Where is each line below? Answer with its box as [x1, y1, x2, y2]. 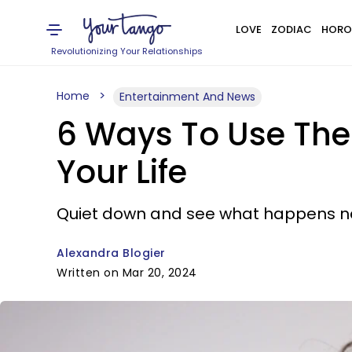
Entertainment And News [119, 89, 255, 104]
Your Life [57, 150, 187, 194]
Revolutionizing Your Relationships [51, 45, 203, 57]
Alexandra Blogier [57, 245, 166, 261]
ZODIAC [270, 22, 312, 37]
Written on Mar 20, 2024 [57, 265, 197, 280]
